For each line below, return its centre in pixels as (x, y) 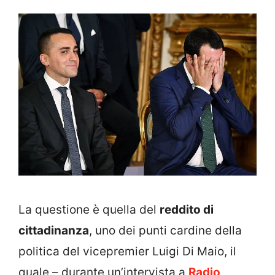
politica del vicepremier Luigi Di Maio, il (127, 252)
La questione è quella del (89, 210)
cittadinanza (54, 231)
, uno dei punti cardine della (165, 231)
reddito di (187, 210)
